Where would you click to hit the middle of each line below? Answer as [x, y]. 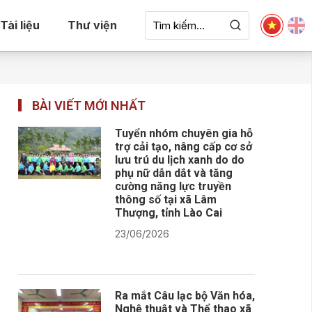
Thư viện [92, 25]
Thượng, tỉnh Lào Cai [169, 212]
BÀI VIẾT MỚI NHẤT [89, 105]
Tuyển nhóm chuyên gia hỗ [184, 133]
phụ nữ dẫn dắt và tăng [174, 173]
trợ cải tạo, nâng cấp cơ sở [184, 146]
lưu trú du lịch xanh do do [180, 159]
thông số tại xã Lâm [166, 199]
